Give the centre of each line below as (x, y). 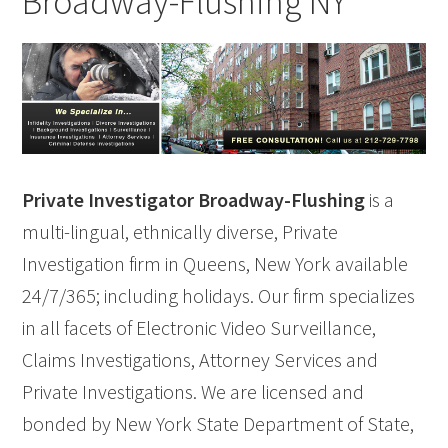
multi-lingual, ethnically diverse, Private (180, 232)
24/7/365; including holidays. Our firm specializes (219, 296)
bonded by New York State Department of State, (218, 424)
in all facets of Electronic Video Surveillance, (199, 328)
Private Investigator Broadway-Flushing (196, 200)
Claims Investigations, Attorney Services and (200, 360)
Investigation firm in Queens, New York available (215, 264)
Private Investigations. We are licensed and (193, 392)
